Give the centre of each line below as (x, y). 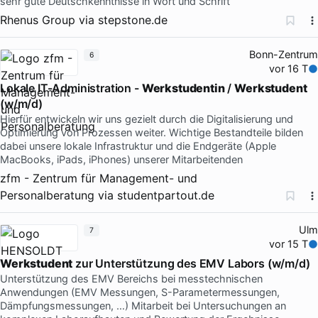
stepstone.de (133, 20)
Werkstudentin (183, 88)
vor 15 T (289, 244)
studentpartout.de (166, 195)
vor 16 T (289, 68)
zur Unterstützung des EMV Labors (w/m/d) (191, 263)
